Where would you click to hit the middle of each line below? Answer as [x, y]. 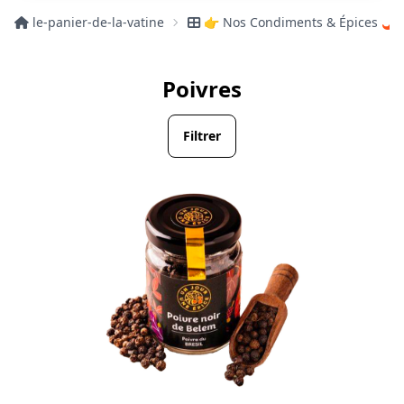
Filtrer [202, 136]
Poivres [202, 89]
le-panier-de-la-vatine [98, 22]
